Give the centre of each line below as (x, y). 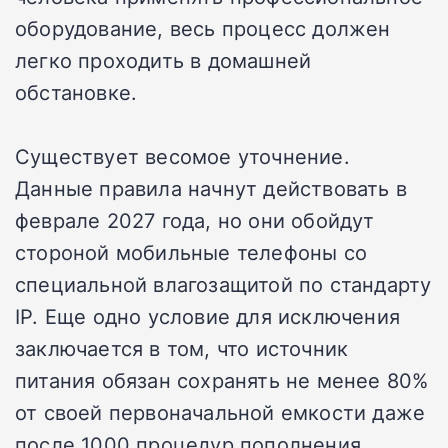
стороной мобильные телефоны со (191, 252)
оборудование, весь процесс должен (203, 28)
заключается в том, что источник (182, 348)
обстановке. (76, 92)
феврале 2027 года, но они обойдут (195, 220)
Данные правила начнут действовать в (211, 188)
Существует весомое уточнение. (182, 156)
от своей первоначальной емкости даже (220, 412)
